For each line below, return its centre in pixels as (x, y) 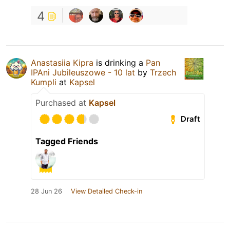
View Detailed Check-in (107, 191)
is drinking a (120, 62)
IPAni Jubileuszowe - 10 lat (83, 72)
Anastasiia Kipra (62, 62)
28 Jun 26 (46, 191)
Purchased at (62, 102)
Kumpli (44, 82)
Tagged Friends (67, 141)
